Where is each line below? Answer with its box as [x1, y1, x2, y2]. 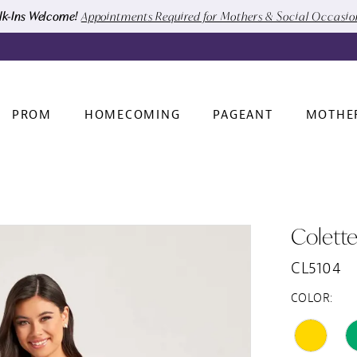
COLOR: [291, 290, 333, 306]
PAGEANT [213, 108, 273, 124]
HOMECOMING [84, 108, 181, 124]
